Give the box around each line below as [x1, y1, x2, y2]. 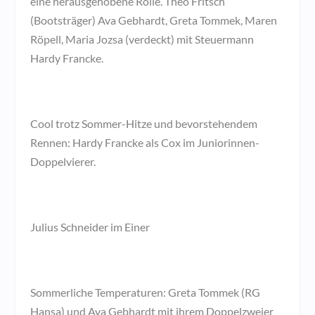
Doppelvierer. [30, 155, 96, 169]
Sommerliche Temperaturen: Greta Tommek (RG [30, 285, 260, 300]
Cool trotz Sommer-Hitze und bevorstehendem [30, 117, 257, 131]
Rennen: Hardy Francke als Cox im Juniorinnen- [30, 136, 259, 150]
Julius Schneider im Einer [30, 220, 150, 234]
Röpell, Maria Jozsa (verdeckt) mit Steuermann [30, 32, 254, 46]
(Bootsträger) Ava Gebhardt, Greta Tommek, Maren [30, 13, 277, 27]
